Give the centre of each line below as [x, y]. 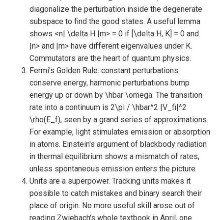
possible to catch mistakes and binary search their [116, 193]
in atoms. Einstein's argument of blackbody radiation [118, 144]
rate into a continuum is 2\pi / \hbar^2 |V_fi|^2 [108, 107]
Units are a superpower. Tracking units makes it [110, 181]
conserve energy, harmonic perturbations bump [110, 83]
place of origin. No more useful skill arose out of [112, 206]
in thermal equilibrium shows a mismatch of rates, [114, 156]
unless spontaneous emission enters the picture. [113, 169]
